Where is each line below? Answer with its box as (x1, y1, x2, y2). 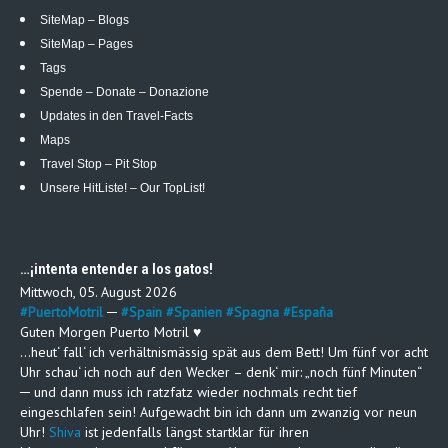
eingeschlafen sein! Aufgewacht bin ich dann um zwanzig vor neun (20, 403, 417, 422)
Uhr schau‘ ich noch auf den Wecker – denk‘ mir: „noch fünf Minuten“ (20, 363, 421, 382)
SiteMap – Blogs (40, 13, 129, 28)
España (291, 303, 333, 322)
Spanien (174, 303, 222, 322)
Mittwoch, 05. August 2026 (20, 283, 177, 302)
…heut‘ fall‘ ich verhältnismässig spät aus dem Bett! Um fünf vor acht (20, 343, 428, 362)
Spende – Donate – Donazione (40, 85, 209, 100)
